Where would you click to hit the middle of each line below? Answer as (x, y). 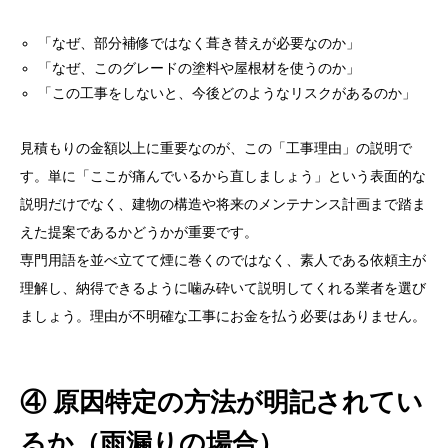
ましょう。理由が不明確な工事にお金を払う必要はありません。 (223, 316)
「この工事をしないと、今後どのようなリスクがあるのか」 (227, 93)
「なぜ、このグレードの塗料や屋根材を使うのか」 (199, 68)
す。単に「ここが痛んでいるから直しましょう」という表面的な (223, 176)
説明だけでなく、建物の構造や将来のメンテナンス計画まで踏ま (223, 204)
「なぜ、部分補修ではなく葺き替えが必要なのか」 (199, 43)
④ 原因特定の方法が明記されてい (221, 402)
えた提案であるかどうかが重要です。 (139, 232)
